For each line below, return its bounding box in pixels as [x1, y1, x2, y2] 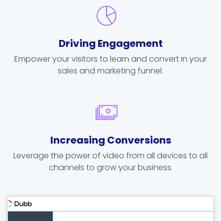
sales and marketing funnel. [58, 65, 163, 76]
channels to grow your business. [48, 161, 173, 173]
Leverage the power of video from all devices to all [13, 149, 208, 161]
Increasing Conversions [50, 133, 171, 147]
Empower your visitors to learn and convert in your [14, 53, 207, 65]
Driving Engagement [58, 36, 163, 50]
